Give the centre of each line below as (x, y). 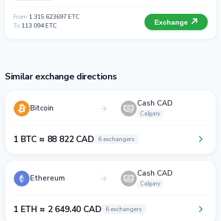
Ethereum (48, 178)
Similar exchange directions (61, 76)
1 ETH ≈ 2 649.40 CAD (57, 209)
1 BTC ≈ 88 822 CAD (54, 139)
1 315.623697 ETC (54, 17)
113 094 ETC (39, 26)
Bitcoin (42, 108)
